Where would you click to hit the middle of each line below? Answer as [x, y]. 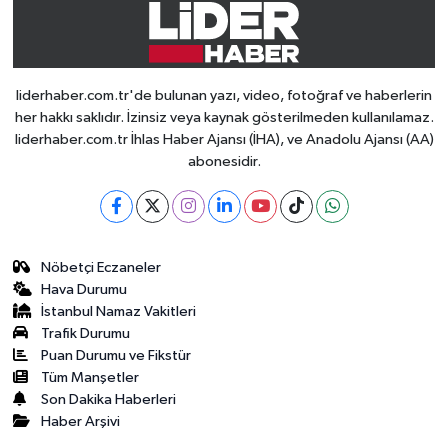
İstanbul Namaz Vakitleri [119, 311]
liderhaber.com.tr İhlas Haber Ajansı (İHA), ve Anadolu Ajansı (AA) [224, 139]
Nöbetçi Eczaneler [101, 267]
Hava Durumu [84, 289]
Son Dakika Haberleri [109, 399]
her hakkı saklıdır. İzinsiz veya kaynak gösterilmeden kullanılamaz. [224, 117]
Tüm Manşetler [90, 377]
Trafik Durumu [86, 333]
